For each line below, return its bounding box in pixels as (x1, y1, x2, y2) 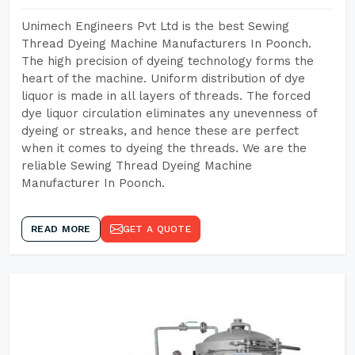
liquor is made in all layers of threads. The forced (21, 89, 311, 103)
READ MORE (31, 223, 91, 235)
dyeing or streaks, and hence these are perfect (21, 124, 299, 138)
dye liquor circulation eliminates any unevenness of (21, 106, 317, 120)
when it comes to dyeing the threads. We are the (21, 141, 307, 155)
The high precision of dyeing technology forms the (21, 54, 314, 68)
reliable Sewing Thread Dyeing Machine (21, 158, 252, 173)
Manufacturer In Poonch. (21, 176, 165, 190)
